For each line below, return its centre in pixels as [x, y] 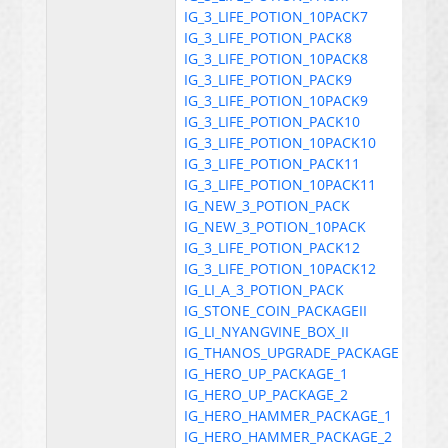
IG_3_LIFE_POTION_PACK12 [272, 247]
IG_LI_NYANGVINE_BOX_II [267, 331]
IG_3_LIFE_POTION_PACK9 [268, 79]
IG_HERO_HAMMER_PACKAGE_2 [288, 436]
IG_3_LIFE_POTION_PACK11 [272, 163]
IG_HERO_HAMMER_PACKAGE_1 [288, 415]
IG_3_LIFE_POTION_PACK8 [268, 37]
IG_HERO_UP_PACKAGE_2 [266, 394]
